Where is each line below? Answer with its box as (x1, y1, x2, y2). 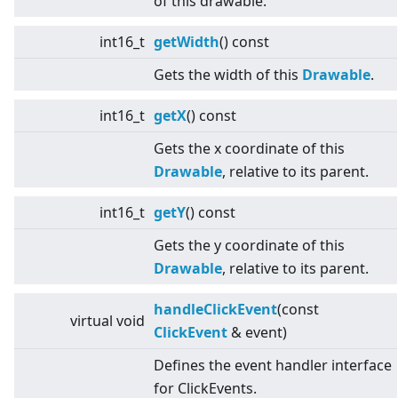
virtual (70, 311, 113, 331)
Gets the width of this (154, 65, 302, 85)
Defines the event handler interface (154, 355, 392, 376)
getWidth (154, 32, 219, 52)
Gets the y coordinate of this (154, 235, 345, 256)
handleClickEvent (154, 299, 277, 320)
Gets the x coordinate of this (154, 139, 345, 159)
